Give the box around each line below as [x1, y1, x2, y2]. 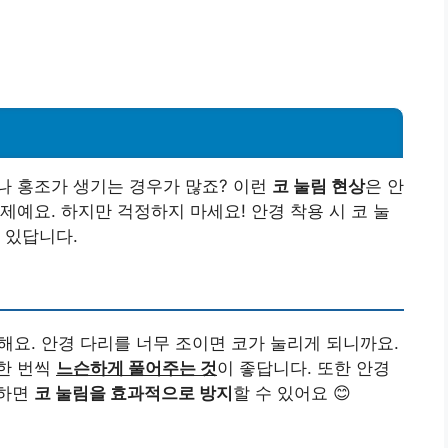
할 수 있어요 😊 [233, 382, 351, 403]
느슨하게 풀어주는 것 [56, 357, 217, 378]
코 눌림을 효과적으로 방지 [34, 382, 233, 403]
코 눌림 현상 [272, 175, 365, 196]
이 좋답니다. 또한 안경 [217, 357, 390, 378]
